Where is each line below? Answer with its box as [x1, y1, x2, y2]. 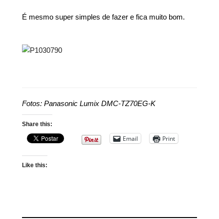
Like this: [22, 162, 48, 169]
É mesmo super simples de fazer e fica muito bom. [22, 13, 185, 21]
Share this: [22, 121, 53, 128]
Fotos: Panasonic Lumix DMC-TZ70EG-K [22, 99, 156, 108]
